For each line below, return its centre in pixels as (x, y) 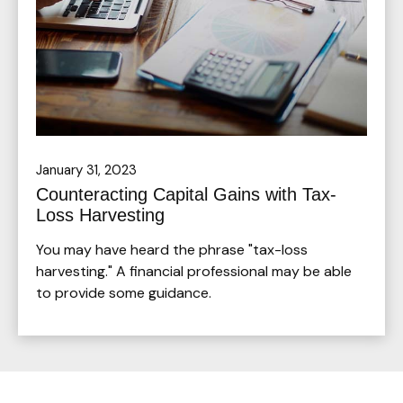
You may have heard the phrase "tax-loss (172, 250)
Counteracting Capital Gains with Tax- (186, 194)
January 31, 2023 (86, 170)
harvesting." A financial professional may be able (194, 271)
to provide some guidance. (124, 293)
